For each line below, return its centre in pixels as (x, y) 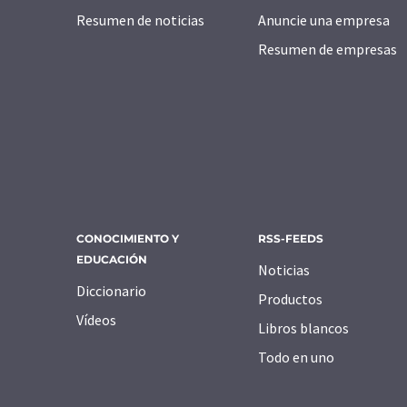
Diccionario (111, 291)
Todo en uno (296, 357)
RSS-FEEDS (291, 239)
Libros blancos (303, 328)
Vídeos (96, 320)
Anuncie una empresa (324, 20)
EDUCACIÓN (112, 260)
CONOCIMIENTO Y (128, 239)
